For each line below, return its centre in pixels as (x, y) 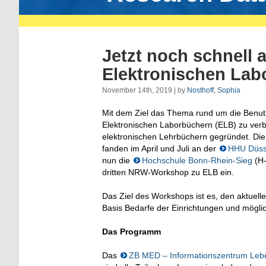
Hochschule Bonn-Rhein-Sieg (197, 160)
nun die (117, 160)
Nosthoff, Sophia (214, 90)
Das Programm (132, 231)
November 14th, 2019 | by (145, 90)
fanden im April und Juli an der (160, 148)
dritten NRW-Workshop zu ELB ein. (168, 172)
